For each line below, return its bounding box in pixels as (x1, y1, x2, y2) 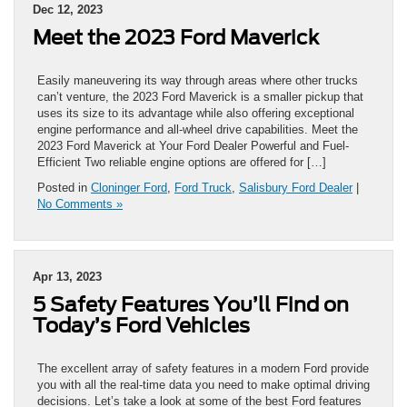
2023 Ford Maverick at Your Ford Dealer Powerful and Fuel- (37, 138, 349, 153)
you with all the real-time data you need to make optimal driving (37, 377, 370, 392)
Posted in (37, 180, 91, 194)
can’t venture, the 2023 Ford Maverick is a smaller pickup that (37, 89, 363, 104)
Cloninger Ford (91, 180, 167, 194)
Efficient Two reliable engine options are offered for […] (37, 154, 326, 169)
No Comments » (37, 196, 123, 211)
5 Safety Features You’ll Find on (33, 292, 349, 316)
